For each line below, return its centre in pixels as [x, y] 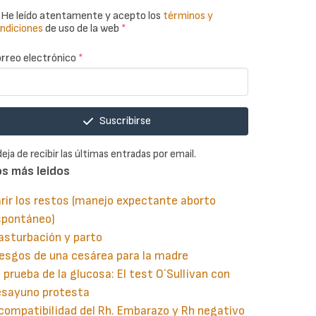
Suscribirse [125, 121]
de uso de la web [82, 29]
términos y [188, 16]
